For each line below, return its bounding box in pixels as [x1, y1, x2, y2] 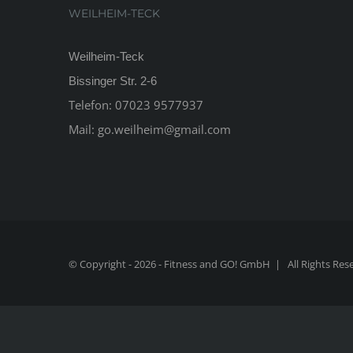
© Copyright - [69, 257, 134, 272]
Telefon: [69, 97, 115, 113]
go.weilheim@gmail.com [95, 121, 231, 138]
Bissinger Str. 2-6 [69, 74, 157, 88]
